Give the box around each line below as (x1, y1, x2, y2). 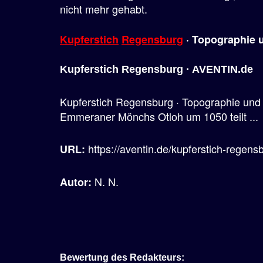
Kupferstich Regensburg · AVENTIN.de (60, 63, 253, 75)
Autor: (60, 174, 95, 190)
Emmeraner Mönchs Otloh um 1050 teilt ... (60, 109, 258, 124)
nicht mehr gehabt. (60, 1, 147, 16)
